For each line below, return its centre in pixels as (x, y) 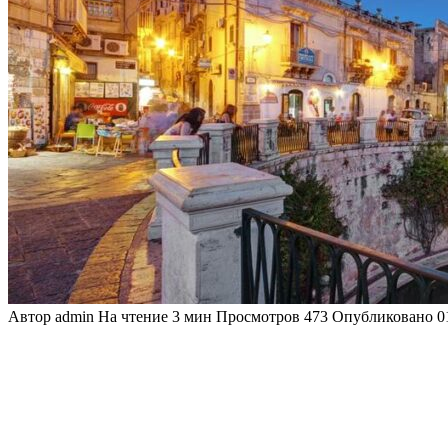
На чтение (133, 316)
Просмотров (258, 316)
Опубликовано (382, 316)
